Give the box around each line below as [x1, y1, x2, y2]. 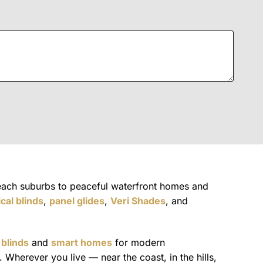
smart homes [51, 236, 112, 248]
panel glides [49, 194, 104, 207]
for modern [112, 236, 165, 248]
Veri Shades [110, 194, 166, 207]
